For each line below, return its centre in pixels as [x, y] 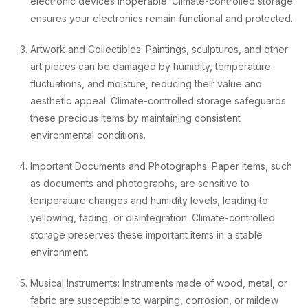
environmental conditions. [88, 135]
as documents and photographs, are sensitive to [140, 183]
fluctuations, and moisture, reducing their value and [146, 84]
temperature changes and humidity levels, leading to [149, 200]
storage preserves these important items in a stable [146, 235]
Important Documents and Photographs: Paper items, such [161, 166]
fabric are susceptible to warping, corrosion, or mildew [154, 300]
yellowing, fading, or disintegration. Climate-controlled [153, 218]
